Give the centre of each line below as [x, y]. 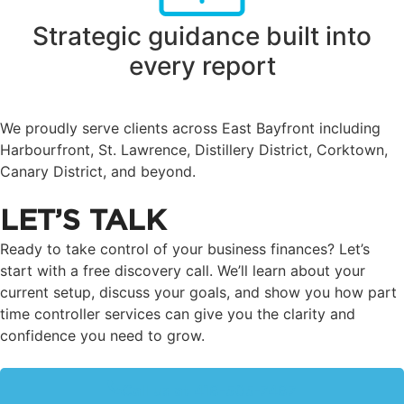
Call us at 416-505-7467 [209, 392]
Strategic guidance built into [202, 37]
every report [202, 66]
